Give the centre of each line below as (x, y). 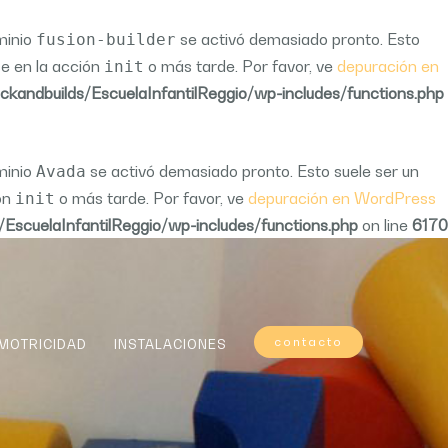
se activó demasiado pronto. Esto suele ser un (252, 171)
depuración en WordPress (342, 198)
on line (385, 225)
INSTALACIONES (170, 343)
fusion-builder (106, 39)
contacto (308, 341)
